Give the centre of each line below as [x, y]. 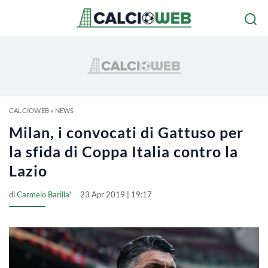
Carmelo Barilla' [44, 194]
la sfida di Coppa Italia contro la [124, 151]
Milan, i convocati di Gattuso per [126, 132]
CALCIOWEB [29, 110]
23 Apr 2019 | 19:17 [116, 194]
